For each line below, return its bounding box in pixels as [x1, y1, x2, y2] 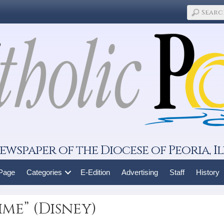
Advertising [121, 168, 158, 176]
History [195, 168, 219, 176]
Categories [26, 168, 62, 176]
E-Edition [80, 168, 110, 176]
